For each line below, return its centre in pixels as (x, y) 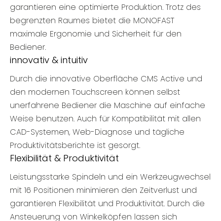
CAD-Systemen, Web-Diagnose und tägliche (97, 132)
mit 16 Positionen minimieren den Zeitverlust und (103, 190)
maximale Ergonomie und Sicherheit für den (96, 34)
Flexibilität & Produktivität (64, 158)
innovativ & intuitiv (49, 60)
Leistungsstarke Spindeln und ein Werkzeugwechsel (110, 177)
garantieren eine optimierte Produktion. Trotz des (105, 7)
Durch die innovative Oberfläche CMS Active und (106, 79)
